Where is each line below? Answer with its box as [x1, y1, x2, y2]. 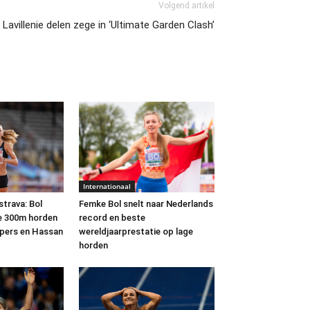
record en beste [79, 212, 145, 224]
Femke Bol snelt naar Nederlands [79, 199, 213, 210]
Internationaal [83, 181, 131, 192]
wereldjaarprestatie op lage [79, 226, 193, 237]
